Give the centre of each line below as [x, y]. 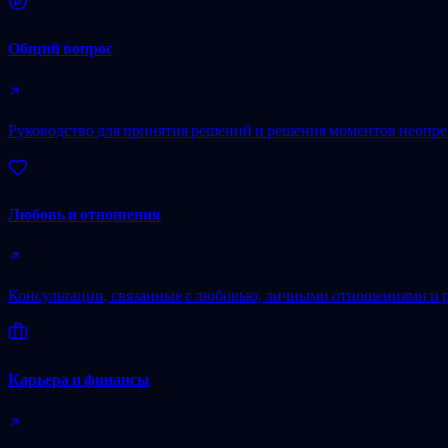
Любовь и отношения [84, 213]
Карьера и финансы [79, 379]
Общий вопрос [60, 48]
